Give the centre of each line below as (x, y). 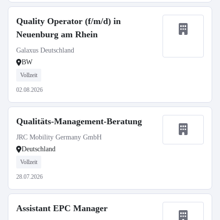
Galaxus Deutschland (45, 50)
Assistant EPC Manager (62, 208)
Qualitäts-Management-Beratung (79, 121)
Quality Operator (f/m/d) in (69, 21)
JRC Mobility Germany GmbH (59, 137)
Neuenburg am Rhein (57, 34)
